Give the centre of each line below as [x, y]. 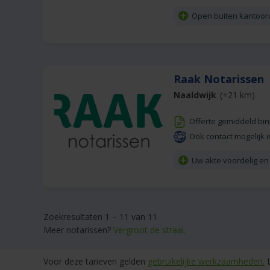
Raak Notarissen [220, 79]
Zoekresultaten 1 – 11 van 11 [100, 217]
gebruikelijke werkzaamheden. [206, 262]
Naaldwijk [195, 95]
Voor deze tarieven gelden [96, 262]
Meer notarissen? [78, 230]
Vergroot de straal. [149, 230]
